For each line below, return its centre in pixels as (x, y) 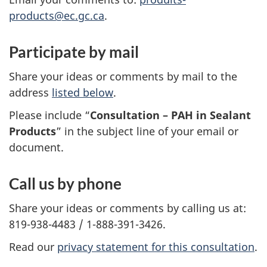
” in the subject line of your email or (147, 131)
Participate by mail (74, 52)
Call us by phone (65, 184)
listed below (83, 92)
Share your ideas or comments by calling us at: (128, 208)
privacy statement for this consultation (156, 247)
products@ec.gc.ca (57, 16)
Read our (33, 247)
